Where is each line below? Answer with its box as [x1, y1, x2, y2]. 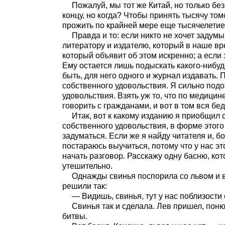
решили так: [62, 182, 107, 191]
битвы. [62, 212, 87, 221]
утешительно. [62, 162, 113, 171]
